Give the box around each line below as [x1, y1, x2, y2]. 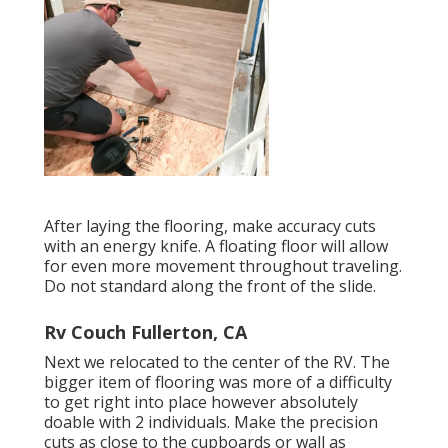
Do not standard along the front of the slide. [44, 275, 376, 298]
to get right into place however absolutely [44, 391, 358, 414]
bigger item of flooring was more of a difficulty [44, 371, 392, 394]
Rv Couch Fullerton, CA [44, 320, 247, 345]
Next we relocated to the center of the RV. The [44, 351, 390, 374]
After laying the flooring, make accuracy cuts [44, 215, 376, 238]
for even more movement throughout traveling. [44, 255, 402, 278]
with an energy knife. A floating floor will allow [44, 235, 388, 258]
